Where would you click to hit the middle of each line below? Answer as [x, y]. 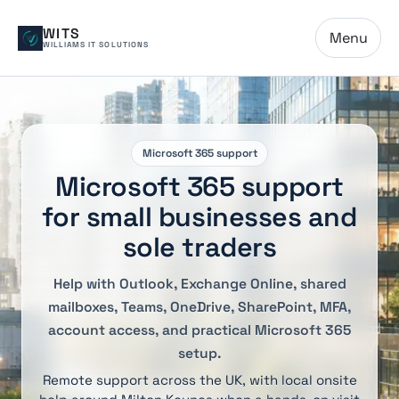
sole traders [199, 248]
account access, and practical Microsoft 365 [199, 330]
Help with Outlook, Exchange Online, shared [199, 284]
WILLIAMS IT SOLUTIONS [96, 45]
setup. [199, 353]
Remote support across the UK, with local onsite [199, 380]
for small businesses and [199, 217]
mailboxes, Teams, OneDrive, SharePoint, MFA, [199, 307]
